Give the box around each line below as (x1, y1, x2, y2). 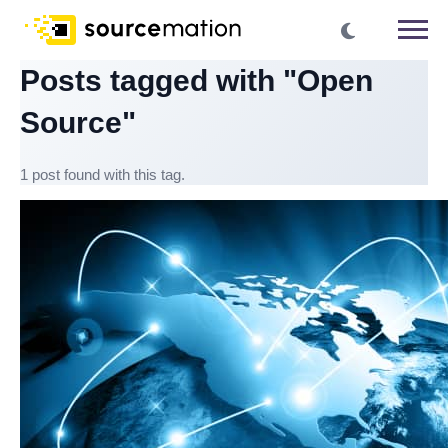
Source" (20, 106, 136, 139)
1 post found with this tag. (20, 166, 185, 184)
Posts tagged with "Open (20, 64, 373, 97)
